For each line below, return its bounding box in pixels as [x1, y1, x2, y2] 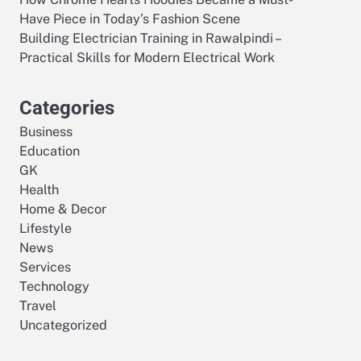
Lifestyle [19, 221, 72, 236]
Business [19, 124, 73, 139]
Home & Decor [19, 201, 106, 217]
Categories [19, 97, 114, 119]
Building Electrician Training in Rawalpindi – [19, 31, 280, 46]
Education [19, 143, 80, 159]
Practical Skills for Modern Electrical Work [19, 50, 275, 65]
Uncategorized [19, 317, 107, 333]
